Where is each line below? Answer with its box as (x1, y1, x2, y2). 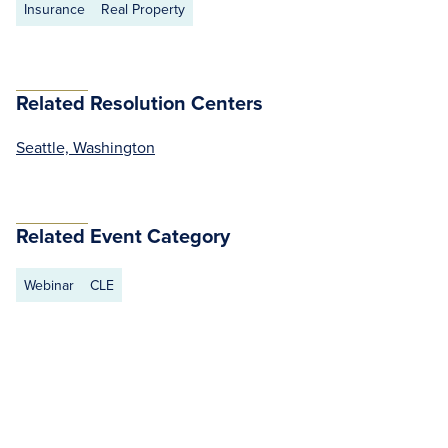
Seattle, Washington (16, 136, 155, 158)
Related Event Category (16, 221, 230, 250)
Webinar (24, 275, 74, 295)
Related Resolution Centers (16, 88, 263, 117)
